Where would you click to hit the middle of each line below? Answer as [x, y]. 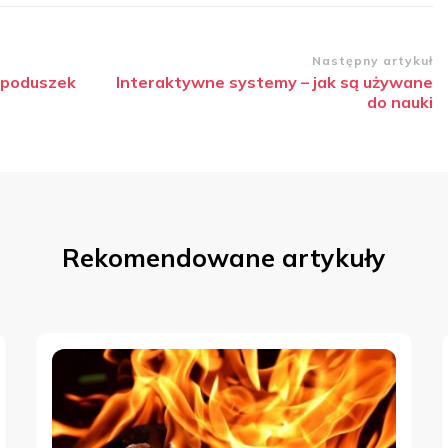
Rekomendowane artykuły [224, 257]
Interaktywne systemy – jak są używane [274, 81]
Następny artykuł [372, 60]
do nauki [399, 101]
